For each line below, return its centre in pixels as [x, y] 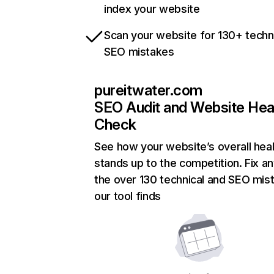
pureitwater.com [148, 91]
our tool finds [128, 196]
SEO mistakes [139, 52]
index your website [152, 9]
